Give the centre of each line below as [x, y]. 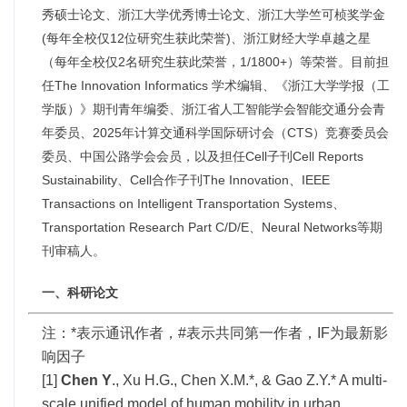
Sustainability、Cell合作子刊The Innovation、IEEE [186, 180]
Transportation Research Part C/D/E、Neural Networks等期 [212, 227]
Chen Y [86, 380]
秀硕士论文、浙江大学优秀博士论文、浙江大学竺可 [188, 15]
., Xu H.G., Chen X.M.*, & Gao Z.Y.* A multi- [249, 380]
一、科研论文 [80, 293]
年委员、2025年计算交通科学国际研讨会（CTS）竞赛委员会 [215, 133]
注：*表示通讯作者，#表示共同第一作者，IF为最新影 [215, 333]
